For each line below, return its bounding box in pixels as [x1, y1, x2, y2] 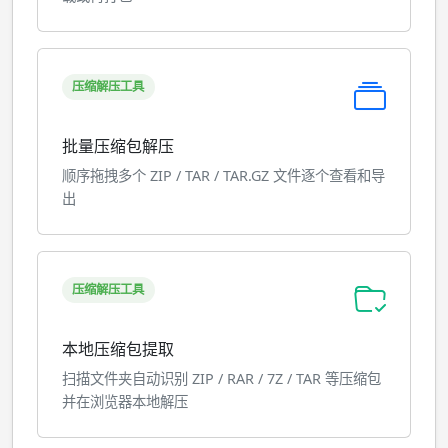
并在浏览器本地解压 [62, 392, 188, 411]
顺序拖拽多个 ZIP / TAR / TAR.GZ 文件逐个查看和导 [62, 166, 385, 185]
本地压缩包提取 [62, 338, 174, 360]
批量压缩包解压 [62, 135, 174, 157]
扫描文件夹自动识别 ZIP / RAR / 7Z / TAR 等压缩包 [62, 369, 381, 388]
